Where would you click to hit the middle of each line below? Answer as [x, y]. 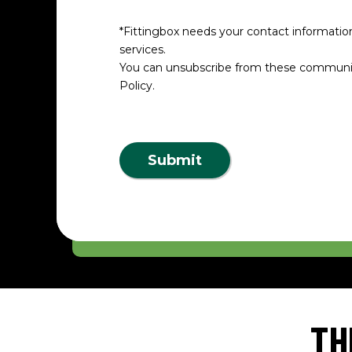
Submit [175, 160]
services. [143, 49]
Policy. [137, 86]
